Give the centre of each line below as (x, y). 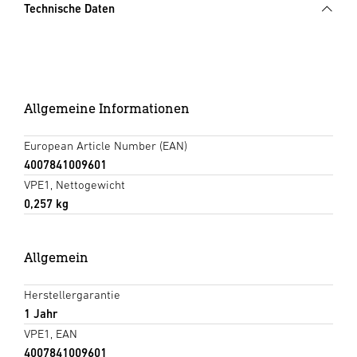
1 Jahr (41, 314)
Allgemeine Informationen (107, 108)
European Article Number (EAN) (106, 145)
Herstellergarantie (72, 294)
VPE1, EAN (51, 333)
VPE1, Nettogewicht (75, 184)
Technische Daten (69, 8)
